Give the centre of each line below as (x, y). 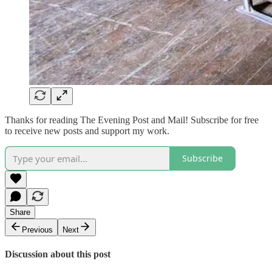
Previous (37, 229)
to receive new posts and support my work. (87, 131)
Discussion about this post (58, 254)
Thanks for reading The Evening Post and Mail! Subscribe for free (132, 120)
